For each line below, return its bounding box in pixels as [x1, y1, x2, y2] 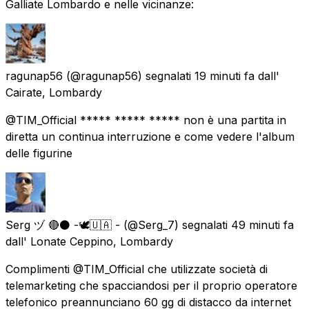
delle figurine [6, 146, 72, 160]
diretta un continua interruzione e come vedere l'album [6, 129, 295, 143]
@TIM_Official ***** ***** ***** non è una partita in [6, 112, 286, 127]
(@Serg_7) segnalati [123, 217, 228, 232]
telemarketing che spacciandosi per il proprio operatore [6, 278, 297, 292]
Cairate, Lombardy [6, 85, 102, 99]
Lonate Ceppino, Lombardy [30, 234, 173, 248]
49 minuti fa [231, 217, 294, 232]
